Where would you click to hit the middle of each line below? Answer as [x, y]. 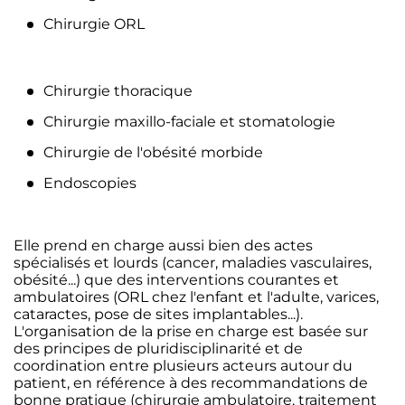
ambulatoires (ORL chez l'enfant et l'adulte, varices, [196, 297]
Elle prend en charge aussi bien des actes [163, 245]
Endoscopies [90, 183]
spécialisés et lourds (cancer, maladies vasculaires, [193, 263]
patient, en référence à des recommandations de [191, 383]
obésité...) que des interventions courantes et [176, 280]
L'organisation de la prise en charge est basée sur [191, 331]
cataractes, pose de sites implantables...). [158, 314]
